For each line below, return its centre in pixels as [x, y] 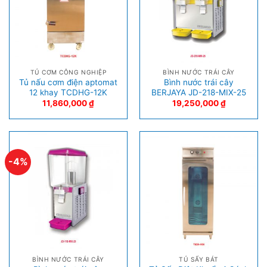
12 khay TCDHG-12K [68, 92]
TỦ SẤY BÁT [199, 259]
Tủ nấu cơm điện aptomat [68, 82]
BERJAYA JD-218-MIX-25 [199, 92]
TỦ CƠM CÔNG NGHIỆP [68, 72]
